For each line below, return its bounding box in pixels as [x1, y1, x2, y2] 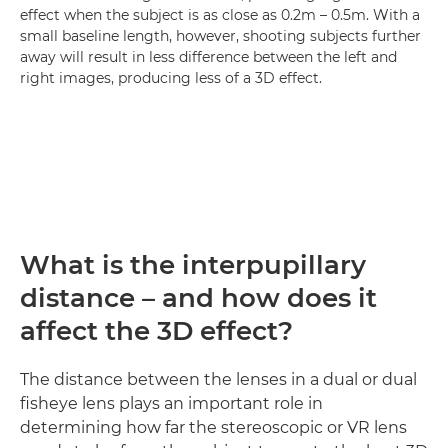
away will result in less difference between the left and [20, 47, 397, 66]
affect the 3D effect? [20, 314, 293, 347]
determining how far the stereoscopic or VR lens [20, 417, 407, 437]
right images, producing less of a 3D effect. [20, 68, 322, 87]
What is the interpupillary [20, 248, 366, 281]
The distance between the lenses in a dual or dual [20, 369, 417, 389]
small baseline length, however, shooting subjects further [20, 26, 421, 45]
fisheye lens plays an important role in [20, 393, 323, 413]
